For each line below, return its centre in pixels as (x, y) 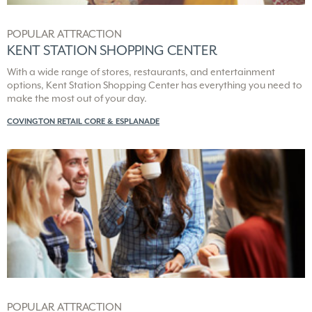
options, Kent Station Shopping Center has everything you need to (155, 85)
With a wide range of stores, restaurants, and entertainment (141, 71)
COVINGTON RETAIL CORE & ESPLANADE (83, 121)
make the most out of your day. (77, 98)
